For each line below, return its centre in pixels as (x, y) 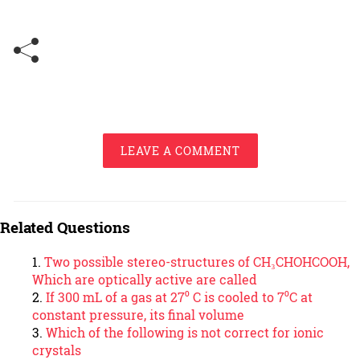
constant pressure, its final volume (138, 314)
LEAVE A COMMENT (180, 151)
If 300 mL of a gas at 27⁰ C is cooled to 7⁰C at (179, 297)
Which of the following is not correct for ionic (185, 332)
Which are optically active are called (145, 279)
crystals (57, 350)
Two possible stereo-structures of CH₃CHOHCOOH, (197, 261)
